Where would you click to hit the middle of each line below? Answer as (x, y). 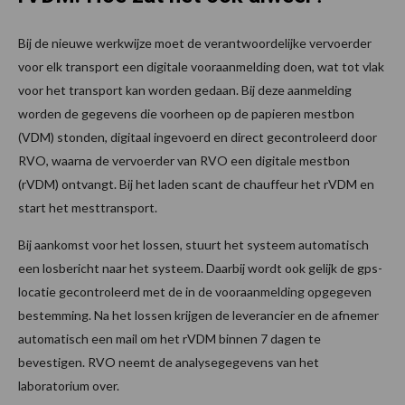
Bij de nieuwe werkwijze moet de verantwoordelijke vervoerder (195, 43)
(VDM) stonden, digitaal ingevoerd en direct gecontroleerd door (198, 137)
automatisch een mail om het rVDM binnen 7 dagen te (170, 339)
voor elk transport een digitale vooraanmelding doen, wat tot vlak (201, 67)
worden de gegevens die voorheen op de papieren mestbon (186, 114)
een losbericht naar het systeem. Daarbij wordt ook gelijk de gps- (200, 268)
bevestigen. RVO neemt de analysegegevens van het (169, 363)
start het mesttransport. (88, 208)
